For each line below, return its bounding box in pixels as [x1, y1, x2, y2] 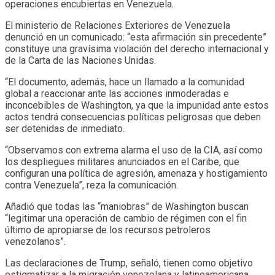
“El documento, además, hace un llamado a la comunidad [5, 76, 244, 88]
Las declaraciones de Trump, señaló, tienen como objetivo [5, 257, 253, 269]
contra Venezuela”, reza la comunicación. [5, 179, 178, 191]
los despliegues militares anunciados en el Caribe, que [5, 155, 239, 168]
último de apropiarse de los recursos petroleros [5, 223, 211, 236]
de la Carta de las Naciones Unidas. [5, 54, 156, 66]
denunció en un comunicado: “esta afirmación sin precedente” [5, 31, 266, 43]
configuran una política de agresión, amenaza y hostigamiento [5, 167, 268, 179]
